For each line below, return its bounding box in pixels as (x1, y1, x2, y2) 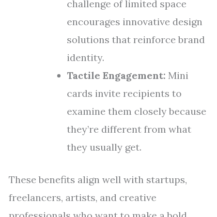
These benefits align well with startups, (9, 173, 187, 186)
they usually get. (67, 141, 141, 153)
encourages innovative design (67, 15, 202, 28)
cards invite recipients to (67, 87, 182, 99)
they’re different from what (67, 123, 191, 135)
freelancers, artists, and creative (9, 191, 156, 203)
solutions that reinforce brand (67, 33, 205, 46)
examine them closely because (67, 105, 206, 117)
